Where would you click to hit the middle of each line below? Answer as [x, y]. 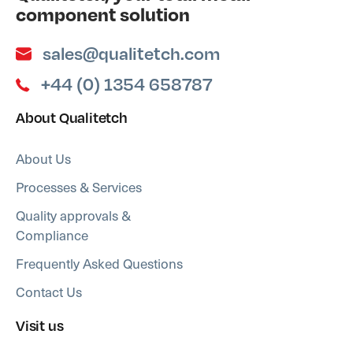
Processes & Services [79, 187]
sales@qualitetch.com [131, 54]
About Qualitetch [72, 117]
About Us [43, 159]
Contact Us [49, 292]
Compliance [52, 235]
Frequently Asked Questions [99, 264]
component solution [103, 14]
